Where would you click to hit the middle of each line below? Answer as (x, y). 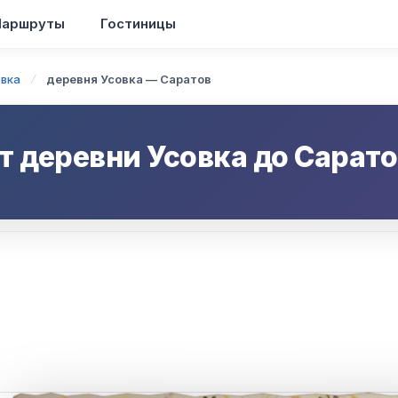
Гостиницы (138, 24)
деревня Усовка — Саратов (129, 79)
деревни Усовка (133, 157)
